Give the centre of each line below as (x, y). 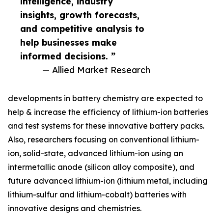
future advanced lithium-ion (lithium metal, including (108, 181)
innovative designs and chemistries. (75, 208)
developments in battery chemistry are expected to (105, 98)
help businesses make (69, 42)
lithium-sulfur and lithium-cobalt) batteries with (97, 194)
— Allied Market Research (96, 70)
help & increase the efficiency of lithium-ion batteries (108, 112)
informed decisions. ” (68, 56)
